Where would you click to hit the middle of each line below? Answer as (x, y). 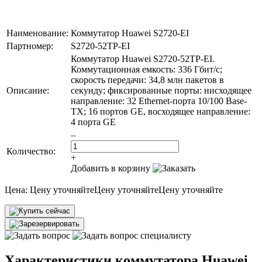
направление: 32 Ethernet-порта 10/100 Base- (159, 101)
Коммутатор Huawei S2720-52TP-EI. (143, 58)
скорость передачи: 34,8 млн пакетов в (147, 80)
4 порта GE (93, 122)
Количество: (31, 151)
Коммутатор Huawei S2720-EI (130, 33)
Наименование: (37, 33)
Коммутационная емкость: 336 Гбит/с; (146, 69)
